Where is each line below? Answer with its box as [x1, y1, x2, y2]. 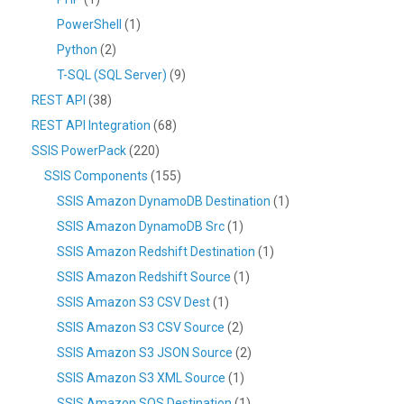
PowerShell [57, 17, 122, 32]
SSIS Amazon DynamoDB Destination [57, 194, 271, 209]
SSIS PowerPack [32, 143, 126, 159]
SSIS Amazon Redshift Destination [57, 244, 255, 260]
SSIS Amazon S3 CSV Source [57, 320, 225, 335]
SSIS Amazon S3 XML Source [57, 371, 225, 386]
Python [57, 42, 97, 58]
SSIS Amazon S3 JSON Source [57, 345, 233, 361]
